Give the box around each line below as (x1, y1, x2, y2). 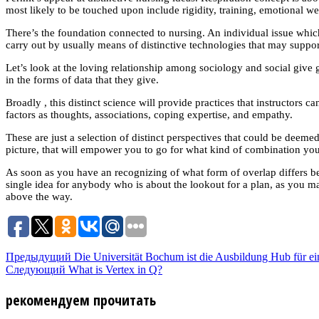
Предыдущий (6, 250, 71, 263)
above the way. (6, 190, 73, 202)
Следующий (6, 263, 66, 276)
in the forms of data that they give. (6, 73, 159, 85)
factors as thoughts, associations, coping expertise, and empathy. (6, 108, 293, 120)
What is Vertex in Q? (66, 263, 162, 276)
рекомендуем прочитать (6, 290, 156, 310)
